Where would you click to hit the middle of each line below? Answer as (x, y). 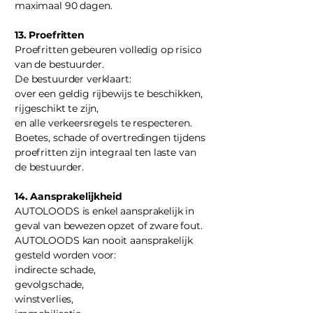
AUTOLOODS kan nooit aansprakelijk (104, 240)
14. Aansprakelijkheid (69, 196)
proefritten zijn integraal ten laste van (105, 152)
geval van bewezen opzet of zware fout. (109, 226)
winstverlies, (44, 299)
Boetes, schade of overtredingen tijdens (110, 138)
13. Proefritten (50, 35)
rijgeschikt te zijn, (57, 108)
